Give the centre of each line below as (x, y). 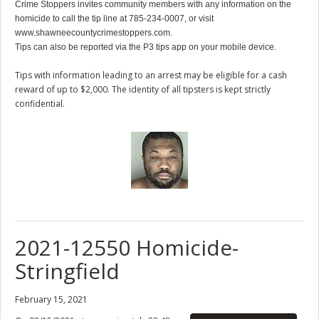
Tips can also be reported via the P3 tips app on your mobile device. (146, 47)
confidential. (40, 103)
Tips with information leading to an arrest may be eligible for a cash (151, 75)
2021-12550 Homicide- (127, 247)
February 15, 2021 (51, 299)
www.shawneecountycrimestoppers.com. (94, 32)
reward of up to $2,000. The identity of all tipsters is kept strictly (143, 89)
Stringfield (67, 271)
